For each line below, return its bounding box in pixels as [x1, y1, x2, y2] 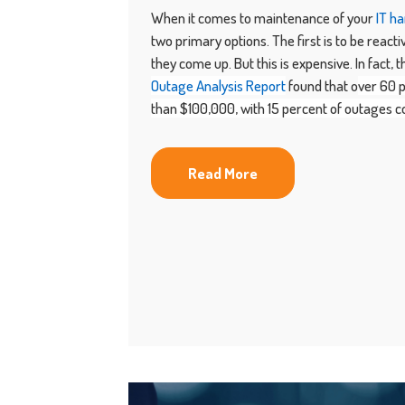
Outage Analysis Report [151, 76, 286, 95]
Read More [188, 164, 258, 183]
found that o [286, 76, 358, 95]
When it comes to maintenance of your [151, 8, 376, 27]
